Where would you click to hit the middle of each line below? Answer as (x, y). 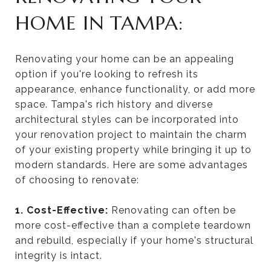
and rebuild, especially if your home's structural (134, 240)
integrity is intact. (59, 255)
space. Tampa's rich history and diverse (114, 104)
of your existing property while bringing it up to (133, 149)
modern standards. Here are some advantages (132, 165)
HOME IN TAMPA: (99, 23)
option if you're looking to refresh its (107, 74)
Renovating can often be (172, 210)
